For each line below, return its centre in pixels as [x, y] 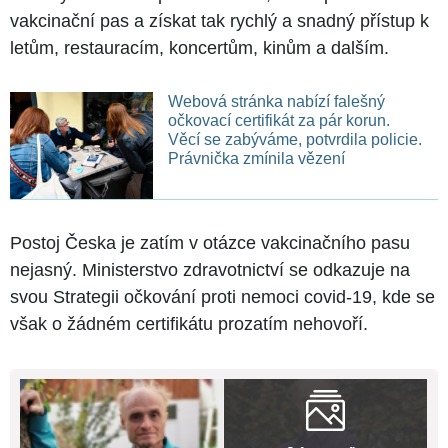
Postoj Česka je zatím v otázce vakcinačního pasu [210, 242]
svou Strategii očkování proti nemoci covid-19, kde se [222, 296]
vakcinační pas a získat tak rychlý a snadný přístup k [219, 20]
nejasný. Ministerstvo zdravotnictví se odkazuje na [210, 269]
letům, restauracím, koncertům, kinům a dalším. [199, 47]
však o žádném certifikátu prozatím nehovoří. [189, 323]
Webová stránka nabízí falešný [276, 101]
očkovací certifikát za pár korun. [278, 120]
